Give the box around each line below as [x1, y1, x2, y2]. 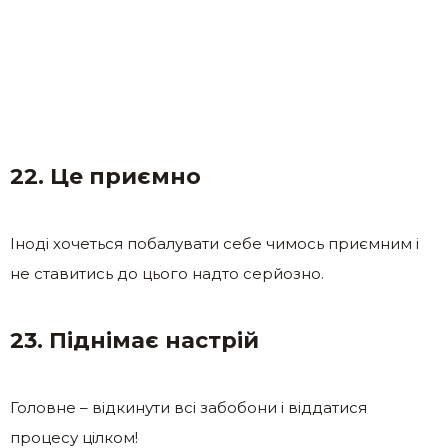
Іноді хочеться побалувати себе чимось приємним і [10, 234, 419, 254]
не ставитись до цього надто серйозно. [10, 264, 324, 284]
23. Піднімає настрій [10, 327, 259, 355]
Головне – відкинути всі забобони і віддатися [10, 398, 367, 418]
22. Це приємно [10, 163, 201, 191]
